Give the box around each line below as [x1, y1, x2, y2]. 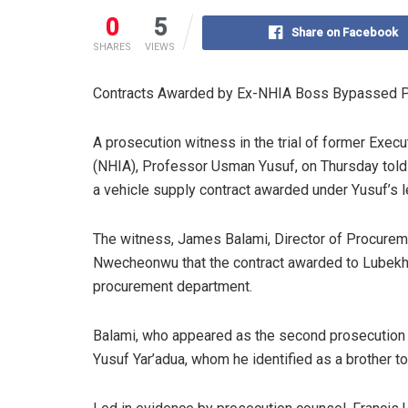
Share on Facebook [291, 25, 398, 39]
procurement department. [93, 277, 252, 295]
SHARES [93, 40, 131, 53]
